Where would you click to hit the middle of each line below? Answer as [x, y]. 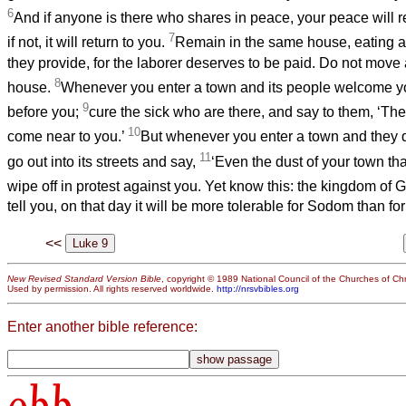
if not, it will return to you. [88, 43]
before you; [45, 112]
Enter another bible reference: [102, 327]
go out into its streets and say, [103, 162]
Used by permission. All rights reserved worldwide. [112, 289]
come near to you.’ [68, 137]
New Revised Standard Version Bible [84, 279]
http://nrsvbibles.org [258, 289]
